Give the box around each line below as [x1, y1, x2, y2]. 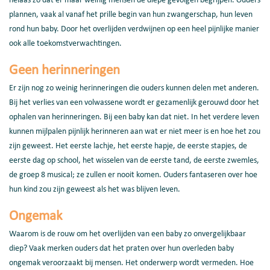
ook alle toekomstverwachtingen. [9, 39, 122, 48]
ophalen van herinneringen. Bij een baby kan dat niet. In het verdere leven [9, 113, 259, 122]
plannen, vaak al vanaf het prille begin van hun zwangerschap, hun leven [9, 10, 253, 19]
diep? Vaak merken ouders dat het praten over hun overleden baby [9, 244, 234, 253]
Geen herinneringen [9, 64, 120, 78]
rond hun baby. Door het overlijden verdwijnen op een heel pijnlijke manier [9, 25, 259, 34]
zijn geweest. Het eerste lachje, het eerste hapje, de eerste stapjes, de [9, 142, 247, 151]
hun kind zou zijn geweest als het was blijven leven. [9, 185, 180, 194]
